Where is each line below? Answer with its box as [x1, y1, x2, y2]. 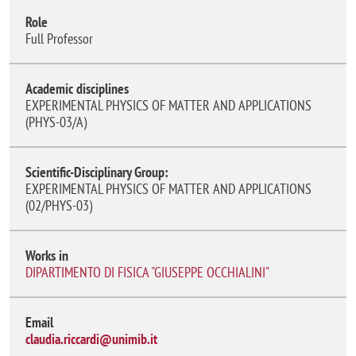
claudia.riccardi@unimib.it [25, 329, 157, 348]
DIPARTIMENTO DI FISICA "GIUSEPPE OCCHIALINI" [25, 262, 269, 281]
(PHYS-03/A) [25, 112, 87, 131]
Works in [25, 246, 68, 265]
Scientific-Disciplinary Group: [25, 162, 168, 181]
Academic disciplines [25, 79, 129, 98]
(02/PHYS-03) [25, 195, 92, 215]
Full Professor [25, 29, 99, 48]
